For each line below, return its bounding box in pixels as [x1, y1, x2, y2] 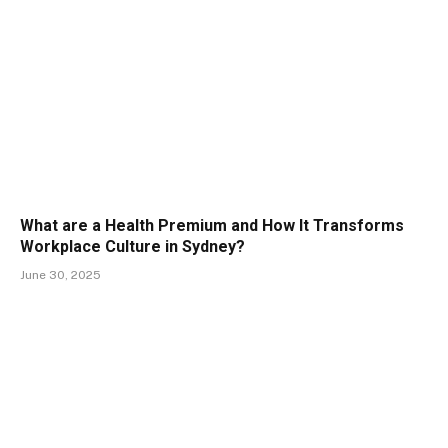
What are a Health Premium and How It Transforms [20, 215, 404, 235]
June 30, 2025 [20, 267, 101, 282]
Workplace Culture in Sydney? [20, 236, 245, 256]
